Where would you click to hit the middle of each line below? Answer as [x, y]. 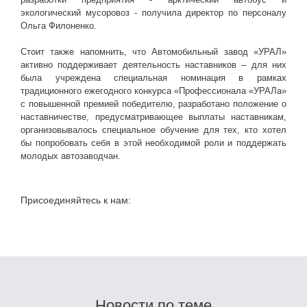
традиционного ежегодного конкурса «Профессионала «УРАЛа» [153, 91]
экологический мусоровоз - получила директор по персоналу [153, 12]
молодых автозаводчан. [71, 156]
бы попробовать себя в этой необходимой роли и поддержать [153, 143]
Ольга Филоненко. [59, 25]
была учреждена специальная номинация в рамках [153, 78]
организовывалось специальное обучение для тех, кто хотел [153, 130]
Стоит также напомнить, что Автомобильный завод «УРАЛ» [153, 52]
